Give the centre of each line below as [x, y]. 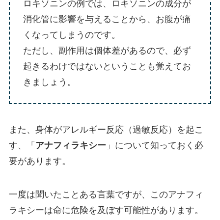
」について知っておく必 [154, 145]
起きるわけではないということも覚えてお [107, 67]
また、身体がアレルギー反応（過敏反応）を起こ [106, 129]
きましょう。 [49, 82]
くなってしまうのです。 [71, 35]
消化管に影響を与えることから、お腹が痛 [107, 19]
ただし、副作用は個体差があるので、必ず [107, 51]
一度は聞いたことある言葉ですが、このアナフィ [106, 194]
